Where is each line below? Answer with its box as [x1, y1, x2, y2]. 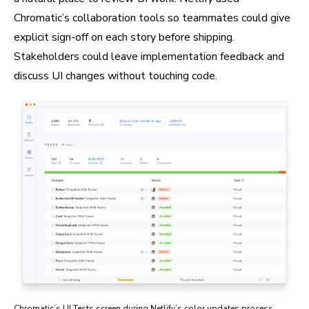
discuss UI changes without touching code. [14, 68, 217, 84]
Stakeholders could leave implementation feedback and [14, 49, 284, 65]
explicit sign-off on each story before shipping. [14, 30, 235, 46]
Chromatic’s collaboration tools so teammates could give [14, 10, 290, 26]
